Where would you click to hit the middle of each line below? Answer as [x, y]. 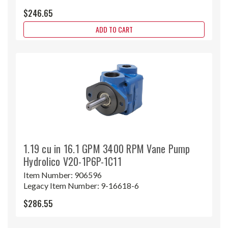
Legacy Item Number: [62, 185]
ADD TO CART [114, 29]
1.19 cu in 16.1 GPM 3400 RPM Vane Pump [107, 148]
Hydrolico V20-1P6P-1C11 [73, 161]
